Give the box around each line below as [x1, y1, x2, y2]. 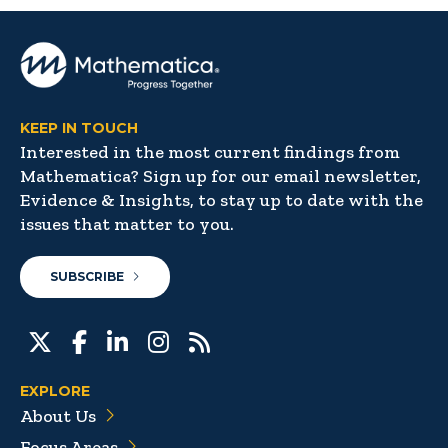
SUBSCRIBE [50, 269, 124, 285]
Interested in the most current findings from [20, 141, 400, 164]
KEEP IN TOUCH [20, 119, 138, 138]
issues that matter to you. [20, 213, 234, 236]
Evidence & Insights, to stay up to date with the [20, 189, 423, 212]
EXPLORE [20, 382, 90, 401]
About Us [20, 405, 96, 428]
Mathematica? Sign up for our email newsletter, [20, 165, 421, 188]
